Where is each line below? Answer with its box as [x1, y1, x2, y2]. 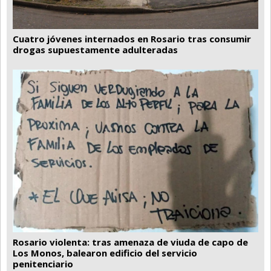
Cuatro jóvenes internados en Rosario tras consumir [13, 32, 251, 45]
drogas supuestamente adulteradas [13, 43, 178, 56]
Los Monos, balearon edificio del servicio [13, 247, 197, 260]
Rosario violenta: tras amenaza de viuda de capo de [13, 236, 248, 249]
